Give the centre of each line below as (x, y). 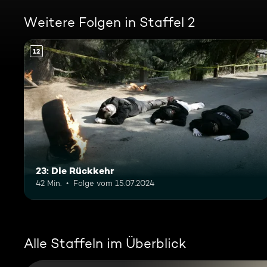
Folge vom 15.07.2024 (114, 183)
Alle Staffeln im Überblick (105, 243)
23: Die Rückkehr (75, 170)
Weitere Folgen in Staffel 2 (109, 22)
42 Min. (49, 183)
